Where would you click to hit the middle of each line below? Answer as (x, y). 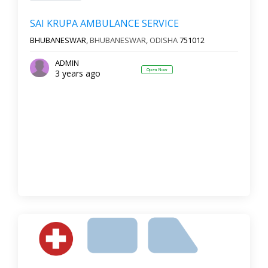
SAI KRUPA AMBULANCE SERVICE (104, 24)
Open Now (157, 69)
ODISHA (164, 40)
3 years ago (77, 73)
